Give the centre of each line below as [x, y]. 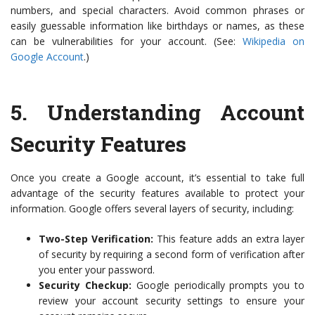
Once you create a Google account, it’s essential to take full [157, 178]
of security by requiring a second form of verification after [172, 255]
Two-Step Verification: [96, 239]
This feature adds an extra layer [229, 239]
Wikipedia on [274, 41]
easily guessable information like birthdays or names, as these [157, 26]
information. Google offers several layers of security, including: [152, 209]
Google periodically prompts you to [218, 285]
